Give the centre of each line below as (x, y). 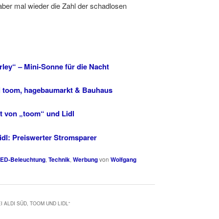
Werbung (85, 159)
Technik (59, 159)
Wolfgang (123, 159)
